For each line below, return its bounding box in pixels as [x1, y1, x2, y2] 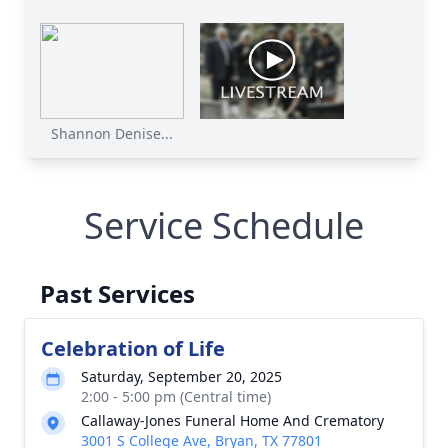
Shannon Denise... [51, 124, 173, 143]
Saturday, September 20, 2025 [81, 367, 282, 386]
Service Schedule [84, 201, 364, 250]
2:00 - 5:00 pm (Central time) [81, 387, 271, 406]
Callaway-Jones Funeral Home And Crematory [81, 411, 384, 430]
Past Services [40, 277, 195, 310]
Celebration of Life [41, 335, 225, 362]
